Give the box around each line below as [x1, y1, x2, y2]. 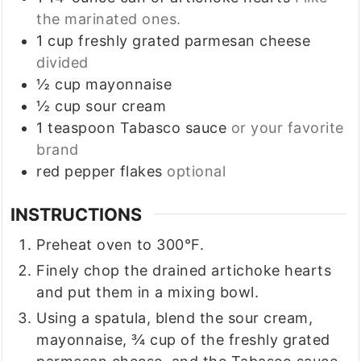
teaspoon [48, 118, 116, 136]
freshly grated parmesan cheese [78, 31, 311, 49]
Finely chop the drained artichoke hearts [36, 262, 332, 280]
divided [36, 53, 89, 71]
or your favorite [230, 118, 344, 136]
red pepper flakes [36, 162, 163, 180]
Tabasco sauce [119, 118, 227, 136]
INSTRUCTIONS [10, 203, 143, 225]
